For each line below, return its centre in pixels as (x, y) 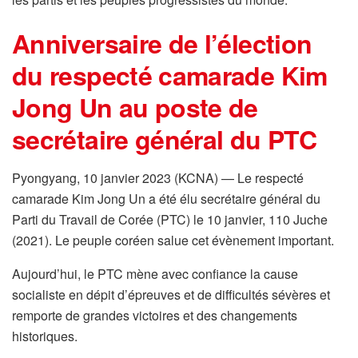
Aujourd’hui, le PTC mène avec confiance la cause (155, 274)
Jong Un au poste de (135, 107)
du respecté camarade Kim (170, 76)
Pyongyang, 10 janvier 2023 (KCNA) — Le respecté (158, 178)
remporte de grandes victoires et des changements (155, 316)
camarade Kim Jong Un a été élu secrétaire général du (166, 199)
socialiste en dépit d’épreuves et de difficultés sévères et (171, 295)
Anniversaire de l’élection (162, 44)
